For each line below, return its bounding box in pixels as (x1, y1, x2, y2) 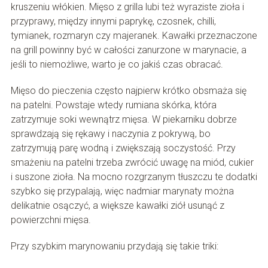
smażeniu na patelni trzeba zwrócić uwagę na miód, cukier (10, 156, 254, 168)
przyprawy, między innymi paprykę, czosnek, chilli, (10, 15, 216, 27)
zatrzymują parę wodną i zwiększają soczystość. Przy (10, 142, 236, 154)
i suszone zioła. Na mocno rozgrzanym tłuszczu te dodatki (10, 170, 257, 182)
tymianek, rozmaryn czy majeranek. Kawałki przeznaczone (10, 29, 257, 41)
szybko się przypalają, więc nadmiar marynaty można (10, 185, 234, 197)
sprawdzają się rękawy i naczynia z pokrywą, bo (10, 127, 211, 139)
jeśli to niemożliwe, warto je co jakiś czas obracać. (10, 58, 223, 70)
